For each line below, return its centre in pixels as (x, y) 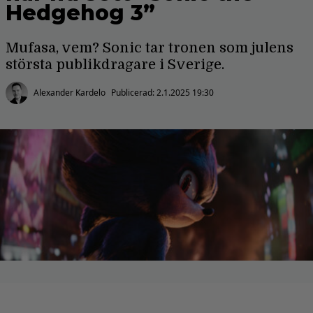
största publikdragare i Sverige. (115, 65)
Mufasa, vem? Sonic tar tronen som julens (150, 48)
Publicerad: (134, 93)
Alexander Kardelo (70, 93)
